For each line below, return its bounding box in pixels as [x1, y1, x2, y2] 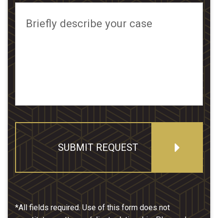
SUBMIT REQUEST [57, 142, 138, 154]
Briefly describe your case [26, 17, 153, 30]
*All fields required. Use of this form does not [15, 203, 170, 213]
